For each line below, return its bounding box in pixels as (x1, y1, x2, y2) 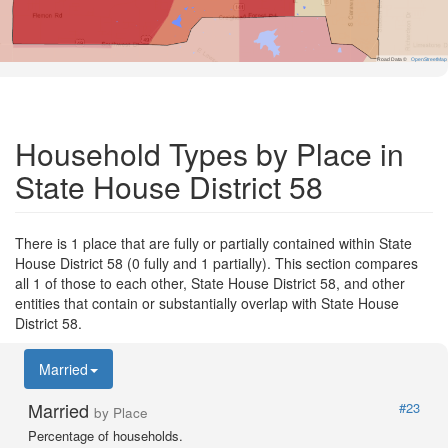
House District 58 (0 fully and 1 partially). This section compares (15, 252, 418, 273)
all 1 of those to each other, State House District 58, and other (15, 272, 405, 293)
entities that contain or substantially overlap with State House (15, 292, 399, 313)
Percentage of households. (28, 425, 183, 445)
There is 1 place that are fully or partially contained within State (15, 232, 412, 253)
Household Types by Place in (15, 131, 404, 175)
